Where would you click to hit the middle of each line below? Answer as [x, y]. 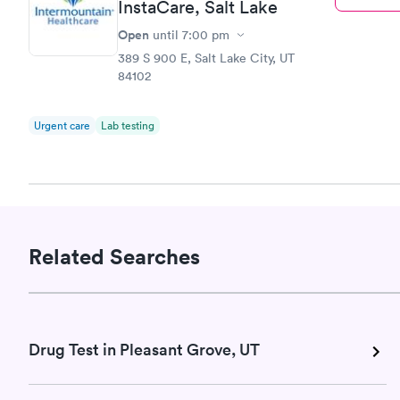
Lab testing [128, 125]
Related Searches [114, 256]
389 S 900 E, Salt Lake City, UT [206, 58]
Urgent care [62, 125]
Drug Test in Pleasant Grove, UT [144, 350]
